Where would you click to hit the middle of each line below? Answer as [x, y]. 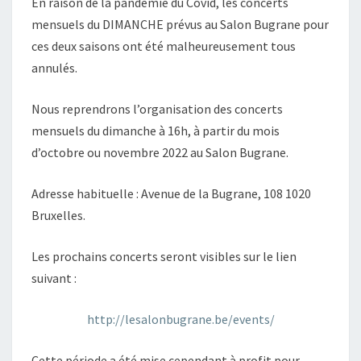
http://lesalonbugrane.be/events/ [180, 319]
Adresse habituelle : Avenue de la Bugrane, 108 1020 [171, 193]
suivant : [54, 278]
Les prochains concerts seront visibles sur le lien [164, 256]
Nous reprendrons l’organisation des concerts [157, 109]
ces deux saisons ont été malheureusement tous [164, 46]
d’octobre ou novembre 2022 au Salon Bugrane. [160, 152]
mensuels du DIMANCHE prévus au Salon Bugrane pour [180, 24]
